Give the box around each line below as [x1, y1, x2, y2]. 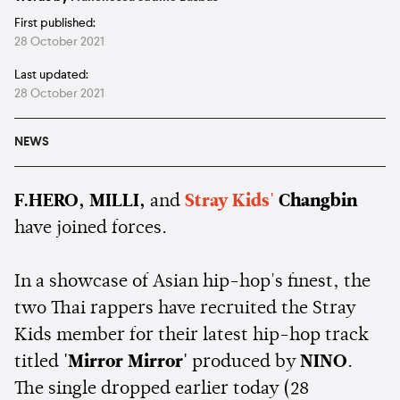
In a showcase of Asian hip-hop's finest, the [14, 272, 371, 291]
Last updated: [14, 68, 88, 81]
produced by [192, 353, 300, 371]
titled [14, 353, 63, 371]
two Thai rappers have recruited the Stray [14, 299, 355, 318]
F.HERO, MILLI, [14, 192, 146, 211]
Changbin [279, 192, 357, 211]
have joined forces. [14, 219, 171, 237]
